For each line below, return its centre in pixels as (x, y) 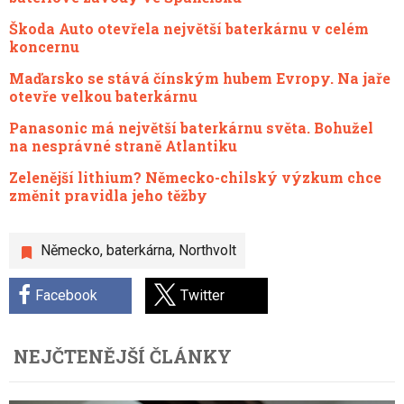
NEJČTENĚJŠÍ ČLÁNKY (123, 357)
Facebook (66, 296)
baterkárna (139, 251)
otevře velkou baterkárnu (103, 96)
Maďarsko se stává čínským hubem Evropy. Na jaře (200, 78)
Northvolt (207, 251)
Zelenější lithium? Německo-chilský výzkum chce (195, 178)
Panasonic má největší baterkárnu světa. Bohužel (191, 128)
